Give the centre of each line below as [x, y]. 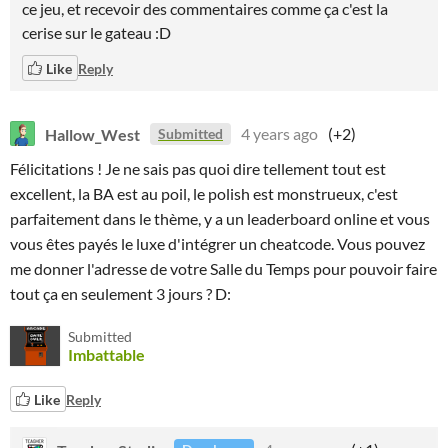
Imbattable [106, 354]
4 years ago [279, 133]
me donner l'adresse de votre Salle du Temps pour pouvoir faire [223, 268]
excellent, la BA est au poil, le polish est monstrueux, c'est [204, 193]
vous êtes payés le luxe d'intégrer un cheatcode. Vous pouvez [217, 243]
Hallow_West [92, 133]
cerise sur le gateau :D [96, 32]
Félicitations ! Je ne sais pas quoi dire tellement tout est [198, 168]
